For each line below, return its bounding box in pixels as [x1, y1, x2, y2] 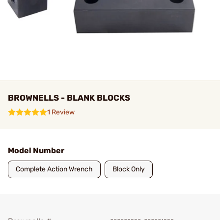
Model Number [8, 146, 64, 155]
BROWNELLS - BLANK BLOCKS [8, 93, 130, 103]
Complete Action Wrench [16, 165, 93, 173]
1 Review [47, 108, 75, 116]
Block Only [112, 165, 145, 173]
